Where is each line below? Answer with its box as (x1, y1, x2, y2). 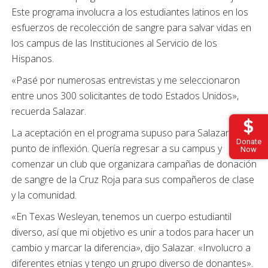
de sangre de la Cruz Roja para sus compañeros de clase (11, 172, 254, 186)
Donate (236, 136, 261, 146)
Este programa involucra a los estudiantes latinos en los (11, 5, 248, 19)
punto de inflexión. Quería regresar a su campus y (11, 141, 222, 155)
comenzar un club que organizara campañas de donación (11, 157, 257, 170)
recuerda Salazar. (11, 104, 86, 118)
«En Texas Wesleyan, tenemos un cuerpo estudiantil (11, 209, 232, 223)
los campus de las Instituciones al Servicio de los (11, 36, 217, 50)
